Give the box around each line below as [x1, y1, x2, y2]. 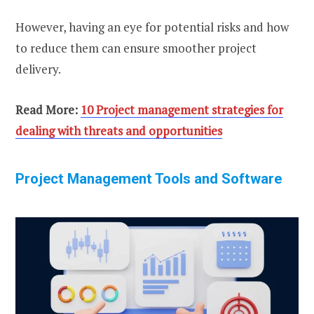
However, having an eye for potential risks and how [15, 19, 289, 36]
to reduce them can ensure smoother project [15, 40, 257, 57]
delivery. [15, 61, 61, 78]
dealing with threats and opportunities [15, 123, 222, 139]
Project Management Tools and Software [15, 170, 282, 187]
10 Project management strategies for [81, 102, 283, 118]
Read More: [15, 102, 78, 118]
